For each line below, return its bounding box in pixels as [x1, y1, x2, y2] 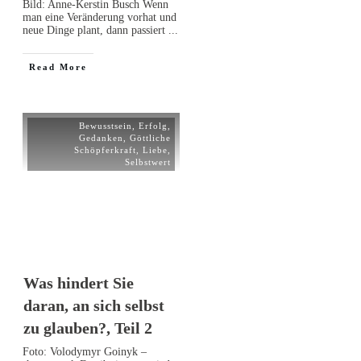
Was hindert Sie [23, 273, 134, 292]
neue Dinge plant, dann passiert [23, 23, 168, 36]
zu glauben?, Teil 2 [23, 318, 152, 337]
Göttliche [129, 132, 171, 143]
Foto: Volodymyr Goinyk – [23, 345, 147, 358]
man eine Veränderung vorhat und [23, 10, 176, 23]
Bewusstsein [78, 120, 132, 131]
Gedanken [78, 132, 123, 143]
